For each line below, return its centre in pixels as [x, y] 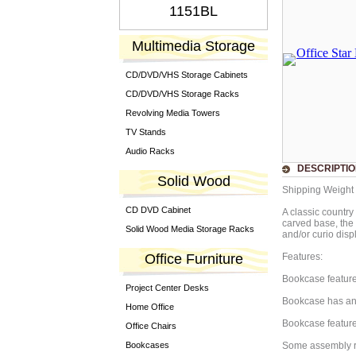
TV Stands [146, 132]
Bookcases [147, 345]
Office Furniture [193, 259]
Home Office [150, 307]
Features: [302, 257]
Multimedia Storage [193, 46]
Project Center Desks [167, 288]
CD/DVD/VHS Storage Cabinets [187, 75]
